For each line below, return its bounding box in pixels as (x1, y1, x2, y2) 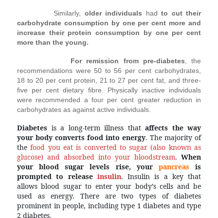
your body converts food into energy (17, 132, 145, 142)
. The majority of (145, 132, 201, 142)
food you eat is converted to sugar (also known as (30, 142, 201, 152)
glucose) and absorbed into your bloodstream (17, 152, 175, 162)
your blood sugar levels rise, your (17, 162, 159, 171)
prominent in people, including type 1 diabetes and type (17, 200, 201, 210)
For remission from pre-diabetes (71, 56, 185, 65)
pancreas (158, 162, 196, 171)
